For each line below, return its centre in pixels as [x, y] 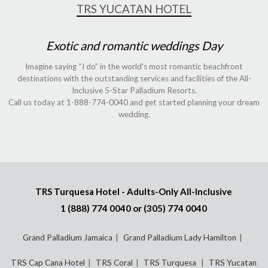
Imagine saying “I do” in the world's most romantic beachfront [134, 66]
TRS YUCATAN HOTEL [134, 9]
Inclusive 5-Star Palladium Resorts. [134, 90]
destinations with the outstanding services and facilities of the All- [134, 78]
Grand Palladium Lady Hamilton [179, 238]
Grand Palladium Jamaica [67, 238]
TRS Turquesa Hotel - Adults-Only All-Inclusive [134, 192]
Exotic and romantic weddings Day [134, 45]
